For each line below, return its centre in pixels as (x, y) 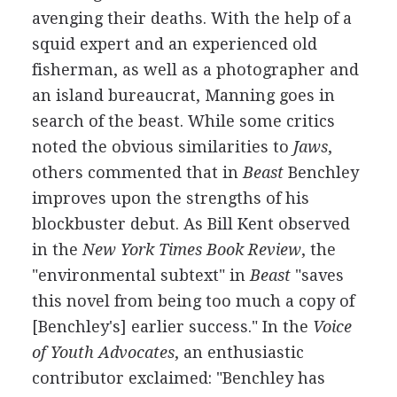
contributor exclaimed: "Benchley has (178, 378)
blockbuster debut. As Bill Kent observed (191, 224)
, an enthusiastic (239, 352)
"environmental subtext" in (140, 275)
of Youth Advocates (103, 352)
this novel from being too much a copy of (193, 301)
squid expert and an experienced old (174, 44)
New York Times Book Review (191, 249)
